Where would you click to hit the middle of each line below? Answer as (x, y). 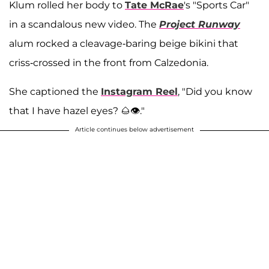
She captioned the (55, 92)
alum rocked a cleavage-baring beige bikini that (124, 44)
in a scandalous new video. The (84, 25)
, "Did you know (215, 92)
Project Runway (200, 25)
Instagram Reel (139, 92)
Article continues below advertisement (134, 130)
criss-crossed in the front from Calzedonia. (109, 63)
